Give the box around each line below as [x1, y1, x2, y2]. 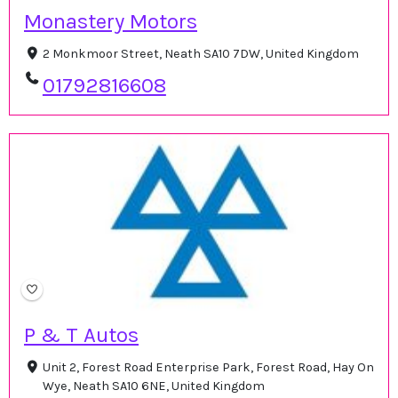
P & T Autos [24, 322, 139, 347]
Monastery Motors [24, 8, 197, 34]
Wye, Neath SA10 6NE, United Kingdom [42, 378, 265, 394]
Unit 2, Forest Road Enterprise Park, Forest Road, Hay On [42, 359, 374, 375]
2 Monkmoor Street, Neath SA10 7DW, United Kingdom [42, 45, 359, 61]
